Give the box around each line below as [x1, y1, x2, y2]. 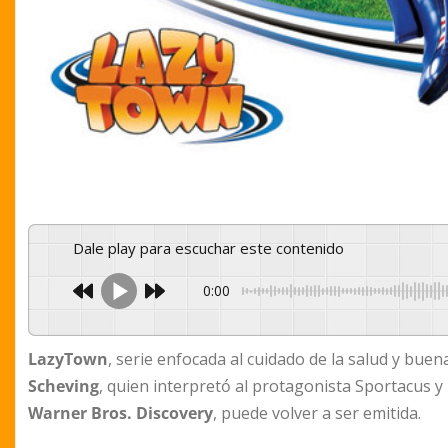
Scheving [28, 375, 99, 398]
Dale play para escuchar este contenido [84, 238, 344, 259]
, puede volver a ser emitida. [213, 402, 421, 425]
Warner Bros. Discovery [28, 402, 213, 425]
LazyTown [28, 348, 108, 371]
